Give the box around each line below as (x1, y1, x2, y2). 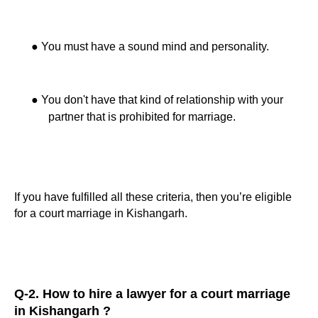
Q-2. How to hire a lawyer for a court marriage (14, 287, 290, 302)
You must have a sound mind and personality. (41, 40, 269, 53)
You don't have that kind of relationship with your (41, 94, 283, 106)
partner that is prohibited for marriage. (48, 110, 236, 123)
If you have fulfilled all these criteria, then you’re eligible (14, 190, 292, 203)
